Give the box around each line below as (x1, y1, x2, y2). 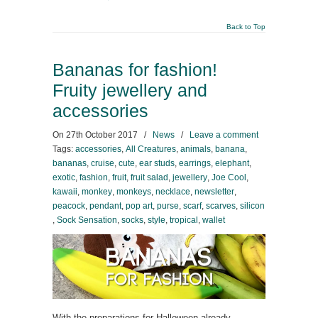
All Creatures (126, 144, 176, 154)
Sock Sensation (57, 215, 117, 225)
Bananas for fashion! (53, 60, 217, 79)
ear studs (139, 158, 175, 168)
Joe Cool (212, 172, 246, 182)
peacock (53, 201, 85, 211)
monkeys (116, 187, 151, 197)
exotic (53, 172, 75, 182)
